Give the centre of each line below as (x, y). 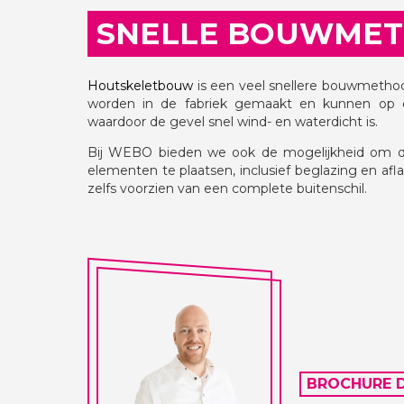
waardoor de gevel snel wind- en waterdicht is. (233, 121)
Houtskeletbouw (140, 85)
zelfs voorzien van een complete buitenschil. (227, 188)
